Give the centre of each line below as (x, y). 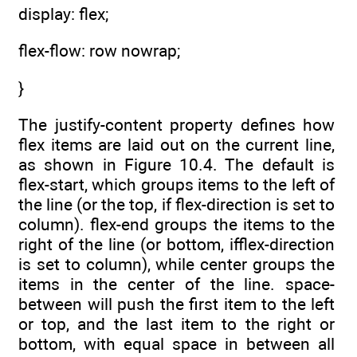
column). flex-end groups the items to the (177, 224)
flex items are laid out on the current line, (177, 145)
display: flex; (63, 14)
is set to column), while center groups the (177, 264)
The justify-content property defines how (177, 125)
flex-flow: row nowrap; (99, 51)
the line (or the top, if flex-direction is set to (177, 204)
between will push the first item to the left (177, 304)
